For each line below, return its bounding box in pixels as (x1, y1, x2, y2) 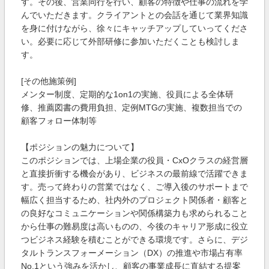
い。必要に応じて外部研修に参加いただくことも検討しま (21, 37, 240, 46)
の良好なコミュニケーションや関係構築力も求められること (21, 208, 248, 218)
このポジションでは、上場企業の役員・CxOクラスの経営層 (21, 156, 248, 165)
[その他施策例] (21, 76, 76, 86)
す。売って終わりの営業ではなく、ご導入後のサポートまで (21, 182, 248, 192)
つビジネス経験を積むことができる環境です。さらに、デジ (21, 235, 248, 244)
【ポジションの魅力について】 (21, 142, 139, 152)
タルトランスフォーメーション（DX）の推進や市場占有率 (21, 248, 243, 258)
